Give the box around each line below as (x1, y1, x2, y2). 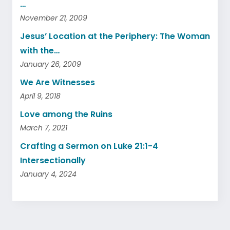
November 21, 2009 (20, 13, 87, 23)
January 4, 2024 (20, 169, 76, 179)
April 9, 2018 (20, 91, 61, 101)
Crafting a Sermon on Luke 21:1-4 (20, 140, 158, 152)
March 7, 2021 (20, 123, 67, 133)
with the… (20, 45, 60, 56)
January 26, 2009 (20, 59, 81, 69)
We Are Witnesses (20, 76, 95, 88)
